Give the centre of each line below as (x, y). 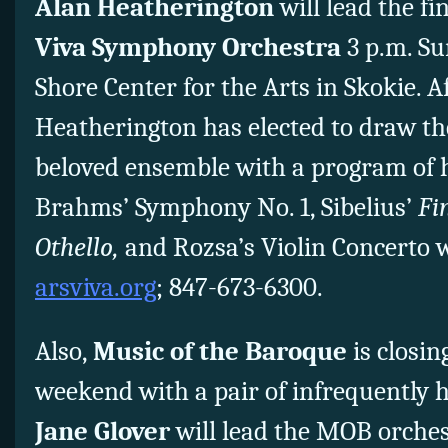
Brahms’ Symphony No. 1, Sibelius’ (226, 208)
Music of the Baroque (220, 352)
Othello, (77, 248)
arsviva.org (95, 288)
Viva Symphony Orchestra (188, 48)
